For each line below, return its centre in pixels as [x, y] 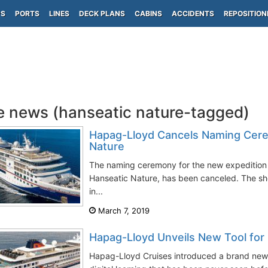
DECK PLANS [102, 13]
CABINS [148, 13]
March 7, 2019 [123, 211]
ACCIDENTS [193, 13]
